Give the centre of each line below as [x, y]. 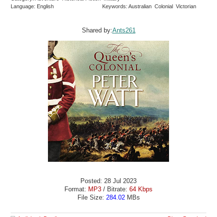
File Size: [92, 197]
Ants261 [124, 31]
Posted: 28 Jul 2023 [108, 181]
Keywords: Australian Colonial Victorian [150, 7]
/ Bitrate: [115, 189]
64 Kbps [141, 189]
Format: [76, 189]
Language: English [32, 7]
